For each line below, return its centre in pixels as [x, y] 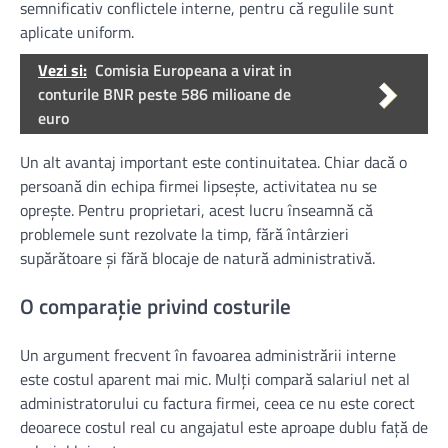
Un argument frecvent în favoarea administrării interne [208, 354]
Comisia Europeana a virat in [193, 70]
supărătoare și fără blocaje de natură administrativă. [197, 258]
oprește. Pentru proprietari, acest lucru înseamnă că [196, 210]
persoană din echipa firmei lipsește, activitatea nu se [198, 186]
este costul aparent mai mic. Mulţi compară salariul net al [215, 378]
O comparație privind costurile [155, 305]
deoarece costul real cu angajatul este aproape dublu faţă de [224, 426]
